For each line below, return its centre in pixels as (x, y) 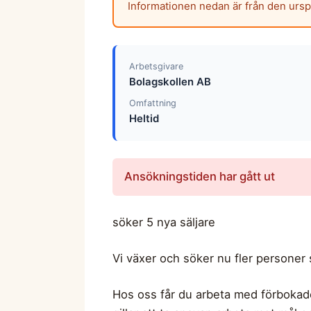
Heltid (144, 119)
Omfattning (152, 103)
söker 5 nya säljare (164, 222)
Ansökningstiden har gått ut (199, 177)
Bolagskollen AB (170, 81)
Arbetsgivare (156, 66)
